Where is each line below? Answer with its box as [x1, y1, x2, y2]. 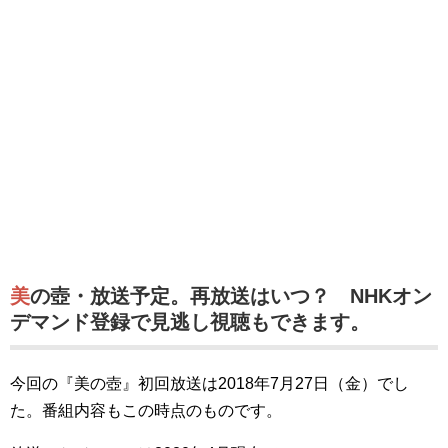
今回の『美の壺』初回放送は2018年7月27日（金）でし [10, 375, 409, 392]
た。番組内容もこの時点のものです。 [10, 402, 282, 419]
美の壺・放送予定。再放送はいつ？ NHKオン [10, 285, 30, 307]
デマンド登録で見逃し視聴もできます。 [10, 311, 370, 333]
